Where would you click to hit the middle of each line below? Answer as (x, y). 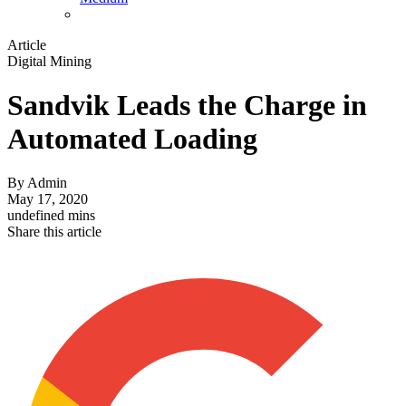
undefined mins (51, 216)
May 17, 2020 (48, 199)
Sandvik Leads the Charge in (187, 106)
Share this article (54, 232)
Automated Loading (132, 139)
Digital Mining (49, 61)
